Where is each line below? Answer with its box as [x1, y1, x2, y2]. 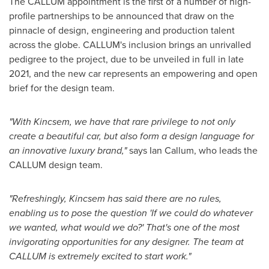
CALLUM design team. [9, 157, 103, 172]
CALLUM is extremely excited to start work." [9, 249, 193, 263]
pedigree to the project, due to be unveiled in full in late [9, 52, 244, 66]
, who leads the [194, 143, 258, 157]
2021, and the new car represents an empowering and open [9, 66, 258, 80]
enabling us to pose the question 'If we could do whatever [9, 205, 253, 220]
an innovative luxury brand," [9, 143, 127, 157]
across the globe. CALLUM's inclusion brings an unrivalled [9, 37, 251, 52]
